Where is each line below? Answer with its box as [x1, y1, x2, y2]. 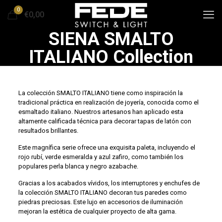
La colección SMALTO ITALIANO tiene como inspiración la [18, 89, 183, 97]
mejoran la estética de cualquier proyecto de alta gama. [18, 208, 176, 215]
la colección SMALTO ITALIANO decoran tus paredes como [18, 189, 187, 196]
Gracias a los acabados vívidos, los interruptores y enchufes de [18, 179, 200, 187]
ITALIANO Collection [29, 47, 193, 67]
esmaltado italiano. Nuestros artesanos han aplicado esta [18, 108, 183, 115]
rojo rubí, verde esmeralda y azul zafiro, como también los [18, 153, 183, 161]
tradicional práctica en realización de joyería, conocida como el [18, 99, 199, 106]
